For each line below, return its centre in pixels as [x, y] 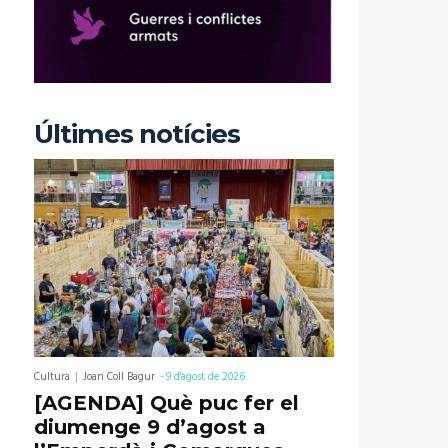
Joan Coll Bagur [119, 377]
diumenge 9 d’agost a [150, 427]
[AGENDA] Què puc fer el [166, 403]
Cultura [52, 377]
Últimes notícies [137, 134]
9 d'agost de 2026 [205, 377]
